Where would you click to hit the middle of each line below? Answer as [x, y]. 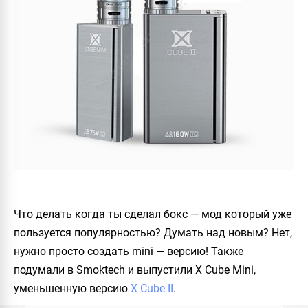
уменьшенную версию [72, 289]
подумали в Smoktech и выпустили [104, 270]
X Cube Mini [224, 270]
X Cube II [152, 289]
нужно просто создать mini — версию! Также [129, 252]
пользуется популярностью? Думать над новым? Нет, [153, 233]
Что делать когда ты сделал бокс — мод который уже [153, 214]
